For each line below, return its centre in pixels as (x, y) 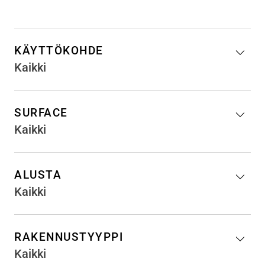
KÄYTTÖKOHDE (59, 51)
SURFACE (41, 113)
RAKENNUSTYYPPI (69, 237)
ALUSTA (38, 175)
